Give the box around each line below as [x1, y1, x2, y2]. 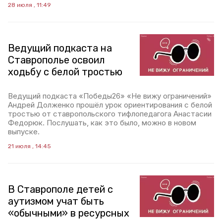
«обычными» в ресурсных [8, 207, 129, 219]
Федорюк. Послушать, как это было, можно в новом [8, 118, 196, 127]
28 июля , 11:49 [8, 1, 51, 8]
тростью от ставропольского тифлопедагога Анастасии [8, 109, 212, 118]
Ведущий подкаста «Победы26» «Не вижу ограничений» [8, 91, 212, 101]
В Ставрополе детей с [8, 183, 113, 195]
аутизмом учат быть [8, 195, 104, 207]
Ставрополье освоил [8, 54, 105, 66]
